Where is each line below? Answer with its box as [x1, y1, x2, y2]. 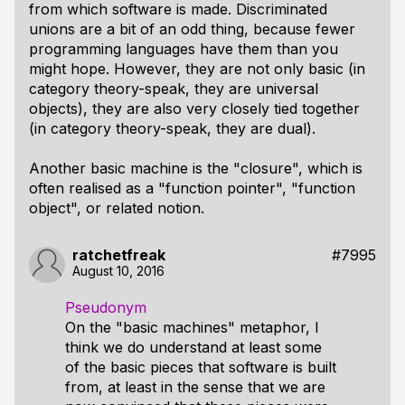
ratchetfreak [72, 246, 165, 264]
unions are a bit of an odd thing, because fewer [29, 20, 355, 38]
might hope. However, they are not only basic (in [29, 60, 365, 78]
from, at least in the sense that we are [65, 378, 325, 396]
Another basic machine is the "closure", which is [29, 159, 363, 177]
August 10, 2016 [72, 263, 165, 278]
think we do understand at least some [65, 338, 322, 356]
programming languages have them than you [29, 40, 338, 58]
